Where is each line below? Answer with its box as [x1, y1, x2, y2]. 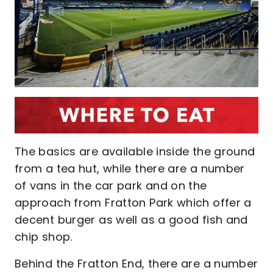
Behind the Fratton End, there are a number [15, 255, 258, 271]
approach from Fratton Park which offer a [15, 194, 252, 210]
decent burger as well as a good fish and [15, 211, 248, 227]
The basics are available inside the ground [15, 143, 255, 159]
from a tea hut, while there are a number [15, 160, 245, 176]
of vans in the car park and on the [15, 177, 207, 193]
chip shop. [15, 229, 76, 244]
